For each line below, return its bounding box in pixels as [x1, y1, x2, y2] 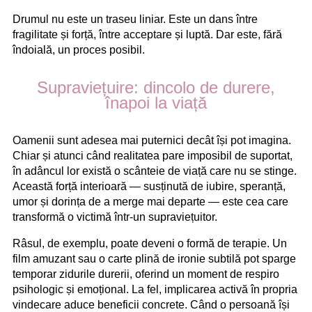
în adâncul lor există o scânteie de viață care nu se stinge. [13, 164, 297, 177]
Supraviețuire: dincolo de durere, [37, 77, 275, 97]
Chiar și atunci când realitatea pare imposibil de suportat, [13, 149, 292, 162]
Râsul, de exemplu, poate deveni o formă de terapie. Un [13, 237, 287, 249]
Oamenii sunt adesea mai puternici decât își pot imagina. [13, 134, 291, 146]
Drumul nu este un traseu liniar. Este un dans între [13, 13, 258, 25]
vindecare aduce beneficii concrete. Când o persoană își [13, 298, 290, 311]
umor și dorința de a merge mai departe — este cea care [13, 195, 288, 208]
